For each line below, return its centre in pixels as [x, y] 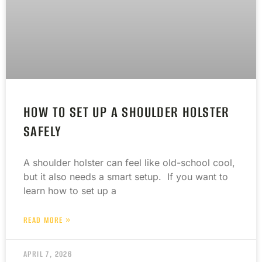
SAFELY [43, 132]
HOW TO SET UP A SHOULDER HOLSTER [127, 112]
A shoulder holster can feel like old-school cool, [129, 163]
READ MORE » [47, 220]
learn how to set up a [70, 191]
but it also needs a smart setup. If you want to [126, 177]
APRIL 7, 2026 [48, 254]
